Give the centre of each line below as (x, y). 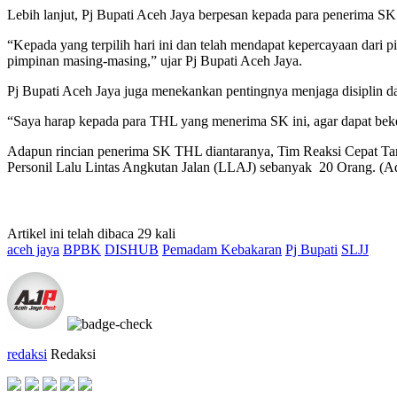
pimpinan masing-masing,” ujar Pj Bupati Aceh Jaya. (155, 60)
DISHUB (132, 249)
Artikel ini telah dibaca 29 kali (91, 233)
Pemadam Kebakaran (222, 249)
